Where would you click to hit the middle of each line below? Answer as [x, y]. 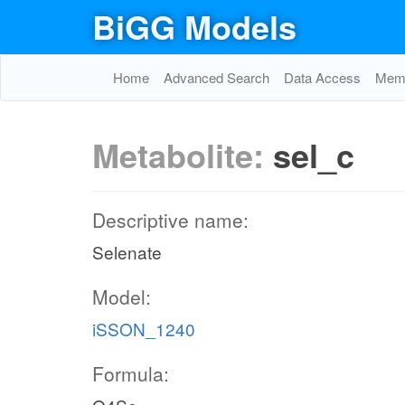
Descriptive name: [170, 220]
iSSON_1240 [144, 329]
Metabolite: [183, 155]
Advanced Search [217, 77]
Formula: [131, 373]
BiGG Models [194, 26]
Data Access [322, 77]
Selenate [127, 252]
